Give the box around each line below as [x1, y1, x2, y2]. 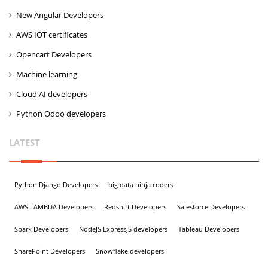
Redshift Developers [104, 202, 166, 211]
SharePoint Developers [14, 246, 85, 255]
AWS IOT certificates [16, 29, 87, 40]
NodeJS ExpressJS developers [79, 224, 167, 233]
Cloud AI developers [16, 89, 87, 99]
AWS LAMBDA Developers [14, 202, 93, 211]
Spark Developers [14, 224, 68, 233]
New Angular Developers [16, 10, 103, 20]
